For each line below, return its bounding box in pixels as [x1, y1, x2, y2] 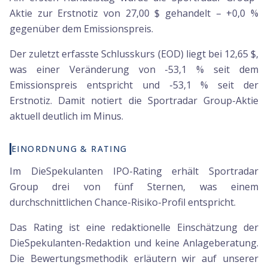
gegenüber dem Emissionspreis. [10, 22, 153, 35]
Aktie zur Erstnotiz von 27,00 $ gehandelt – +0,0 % [10, 7, 258, 20]
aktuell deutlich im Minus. [10, 109, 123, 123]
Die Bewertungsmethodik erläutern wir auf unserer [10, 252, 258, 265]
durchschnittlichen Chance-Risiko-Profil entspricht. [10, 196, 236, 209]
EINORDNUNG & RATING [11, 143, 127, 154]
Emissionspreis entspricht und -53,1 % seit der [10, 78, 258, 92]
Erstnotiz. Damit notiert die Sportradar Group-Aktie [10, 94, 258, 107]
